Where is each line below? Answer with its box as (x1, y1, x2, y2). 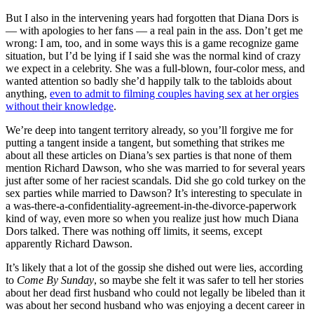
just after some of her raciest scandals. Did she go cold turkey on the (6, 174, 306, 186)
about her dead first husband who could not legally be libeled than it (6, 286, 305, 299)
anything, (6, 87, 50, 100)
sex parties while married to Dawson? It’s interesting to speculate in (6, 186, 302, 199)
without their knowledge (6, 100, 114, 112)
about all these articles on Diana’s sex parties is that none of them (6, 149, 292, 161)
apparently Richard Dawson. (6, 237, 132, 250)
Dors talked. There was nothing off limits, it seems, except (6, 224, 262, 237)
